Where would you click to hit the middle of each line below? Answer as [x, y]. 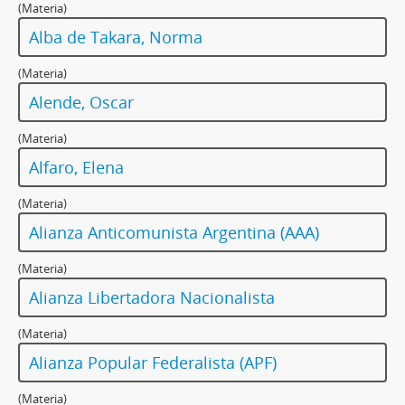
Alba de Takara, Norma [116, 38]
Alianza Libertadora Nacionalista [152, 298]
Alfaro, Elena [76, 168]
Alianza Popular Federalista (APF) [153, 363]
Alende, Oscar [81, 103]
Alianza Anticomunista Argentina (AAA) [174, 233]
